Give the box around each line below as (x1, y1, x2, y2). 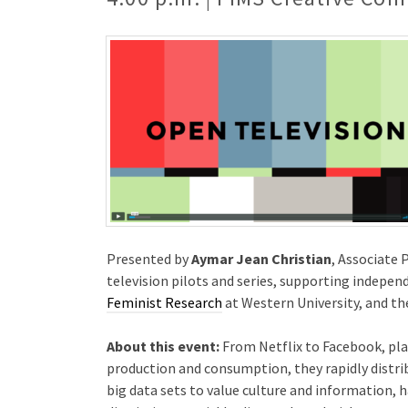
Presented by (107, 249, 191, 268)
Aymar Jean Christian (191, 249, 331, 268)
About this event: (107, 336, 219, 355)
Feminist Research (107, 292, 222, 311)
